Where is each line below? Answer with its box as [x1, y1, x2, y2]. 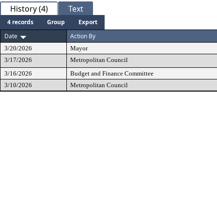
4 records [7, 18, 33, 26]
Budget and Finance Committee [70, 70, 154, 77]
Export [78, 18, 97, 26]
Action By [70, 32, 95, 40]
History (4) [10, 3, 48, 14]
